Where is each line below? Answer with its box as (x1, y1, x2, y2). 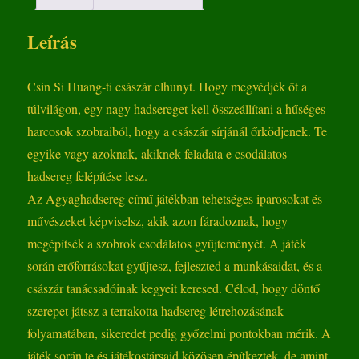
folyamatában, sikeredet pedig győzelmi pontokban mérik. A (27, 325, 332, 342)
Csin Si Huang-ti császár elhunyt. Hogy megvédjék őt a (27, 78, 308, 95)
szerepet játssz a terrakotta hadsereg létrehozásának (27, 302, 284, 320)
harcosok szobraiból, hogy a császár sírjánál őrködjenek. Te (27, 123, 328, 140)
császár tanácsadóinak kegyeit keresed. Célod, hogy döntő (27, 280, 321, 297)
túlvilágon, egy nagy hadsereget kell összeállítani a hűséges (27, 100, 326, 118)
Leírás (27, 28, 78, 56)
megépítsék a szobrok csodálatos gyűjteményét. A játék (27, 235, 307, 252)
